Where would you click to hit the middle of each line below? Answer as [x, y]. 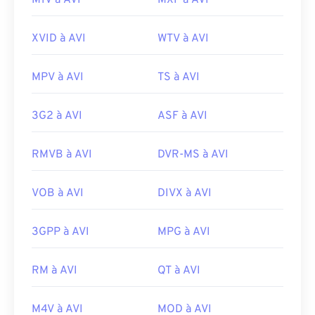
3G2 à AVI [57, 116]
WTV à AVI [183, 39]
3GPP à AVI [60, 232]
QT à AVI [179, 271]
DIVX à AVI [185, 194]
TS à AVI [179, 78]
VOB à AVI [58, 194]
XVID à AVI [59, 39]
